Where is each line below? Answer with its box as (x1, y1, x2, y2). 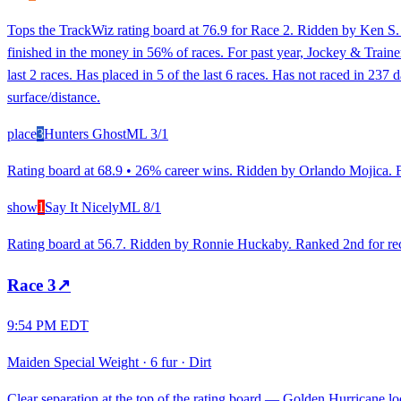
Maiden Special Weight (7, 354, 139, 371)
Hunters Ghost (44, 125, 126, 141)
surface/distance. (7, 89, 100, 105)
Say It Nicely (45, 199, 119, 215)
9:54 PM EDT (7, 318, 89, 334)
